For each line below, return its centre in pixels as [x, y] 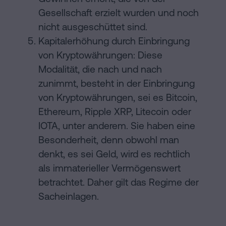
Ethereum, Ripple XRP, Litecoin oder [115, 112]
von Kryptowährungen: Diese [100, 55]
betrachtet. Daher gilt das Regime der [119, 182]
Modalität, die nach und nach [100, 69]
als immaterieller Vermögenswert [109, 168]
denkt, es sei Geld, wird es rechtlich [114, 154]
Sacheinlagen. [69, 196]
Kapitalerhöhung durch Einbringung [114, 41]
